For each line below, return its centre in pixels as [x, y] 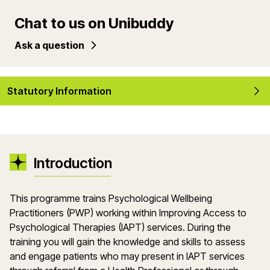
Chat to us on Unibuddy [94, 23]
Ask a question [49, 45]
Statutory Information [59, 91]
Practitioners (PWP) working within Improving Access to [128, 213]
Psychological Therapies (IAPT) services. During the [120, 227]
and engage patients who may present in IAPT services [127, 256]
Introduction [73, 163]
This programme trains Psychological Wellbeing [111, 198]
